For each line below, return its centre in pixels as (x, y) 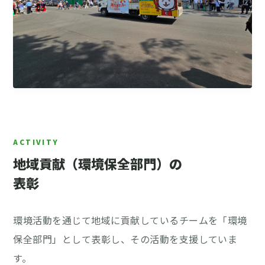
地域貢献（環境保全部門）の (98, 163)
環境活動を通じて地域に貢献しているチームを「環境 (130, 220)
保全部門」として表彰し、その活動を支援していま (125, 239)
